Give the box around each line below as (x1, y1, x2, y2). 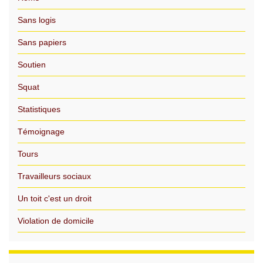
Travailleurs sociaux (18, 171, 91, 181)
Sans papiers (18, 38, 66, 47)
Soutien (18, 60, 46, 69)
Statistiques (18, 104, 60, 114)
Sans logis (18, 15, 56, 25)
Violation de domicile (18, 216, 94, 225)
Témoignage (18, 127, 65, 136)
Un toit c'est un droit (18, 194, 92, 203)
